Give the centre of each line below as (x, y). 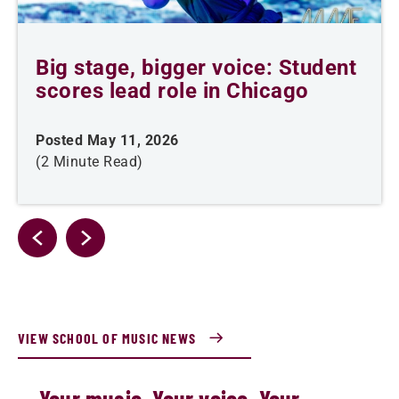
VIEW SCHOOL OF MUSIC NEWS (107, 338)
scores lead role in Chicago (172, 91)
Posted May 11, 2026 (107, 141)
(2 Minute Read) (90, 162)
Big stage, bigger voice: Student (196, 68)
